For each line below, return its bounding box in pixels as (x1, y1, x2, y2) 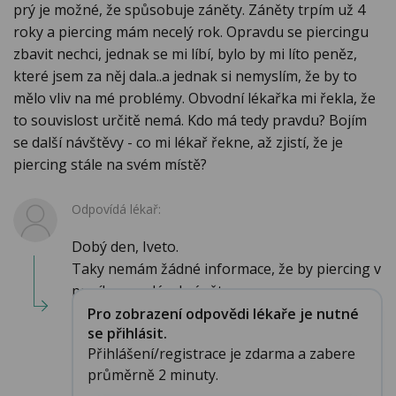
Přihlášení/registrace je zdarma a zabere (87, 343, 355, 363)
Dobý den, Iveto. (72, 237, 179, 257)
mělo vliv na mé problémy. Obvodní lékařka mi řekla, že (13, 88, 376, 109)
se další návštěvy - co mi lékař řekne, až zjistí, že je (13, 133, 343, 153)
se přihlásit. (87, 323, 167, 343)
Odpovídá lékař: (72, 201, 161, 218)
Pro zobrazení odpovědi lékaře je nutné (87, 303, 359, 324)
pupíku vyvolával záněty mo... (72, 281, 263, 301)
